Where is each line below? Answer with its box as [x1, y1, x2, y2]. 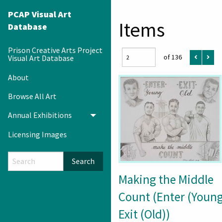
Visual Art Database [8, 53, 74, 63]
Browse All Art [8, 91, 56, 101]
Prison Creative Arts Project [8, 45, 103, 55]
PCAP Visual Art [8, 8, 71, 20]
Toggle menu [93, 113, 138, 123]
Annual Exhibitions [8, 110, 72, 120]
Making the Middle [118, 171, 214, 187]
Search [72, 156, 95, 166]
